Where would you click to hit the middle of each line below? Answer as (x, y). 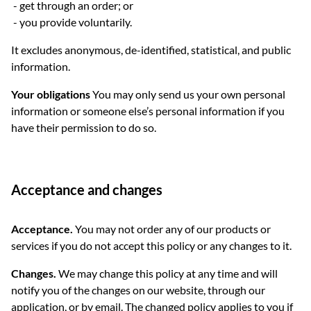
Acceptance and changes (87, 190)
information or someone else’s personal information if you (148, 111)
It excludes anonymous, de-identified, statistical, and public (151, 50)
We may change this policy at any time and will (167, 273)
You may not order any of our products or (172, 229)
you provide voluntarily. (76, 22)
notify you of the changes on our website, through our (138, 290)
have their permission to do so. (84, 127)
